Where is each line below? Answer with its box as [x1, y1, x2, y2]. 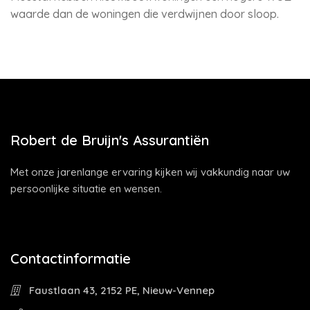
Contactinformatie [10, 250, 131, 267]
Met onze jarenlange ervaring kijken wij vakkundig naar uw [10, 165, 290, 179]
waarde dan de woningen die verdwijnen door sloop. [10, 7, 279, 21]
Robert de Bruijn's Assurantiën [10, 131, 209, 149]
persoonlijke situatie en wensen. [10, 182, 162, 195]
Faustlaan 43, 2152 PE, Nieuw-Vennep [26, 284, 215, 297]
